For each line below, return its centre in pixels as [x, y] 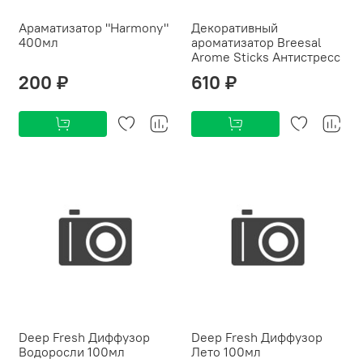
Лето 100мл [226, 352]
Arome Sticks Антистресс [266, 57]
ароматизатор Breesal [256, 43]
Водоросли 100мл [72, 352]
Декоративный [235, 28]
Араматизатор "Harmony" [94, 28]
